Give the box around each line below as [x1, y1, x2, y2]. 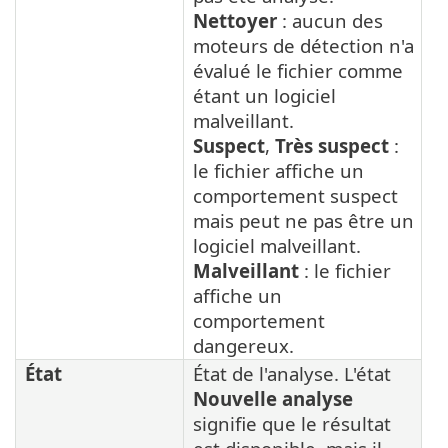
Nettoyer [193, 7, 277, 33]
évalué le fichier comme [193, 57, 403, 83]
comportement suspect [193, 182, 398, 208]
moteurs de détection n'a [193, 32, 414, 58]
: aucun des [277, 7, 383, 33]
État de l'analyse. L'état [193, 360, 391, 386]
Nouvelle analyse [193, 385, 353, 411]
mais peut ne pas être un [193, 207, 414, 233]
